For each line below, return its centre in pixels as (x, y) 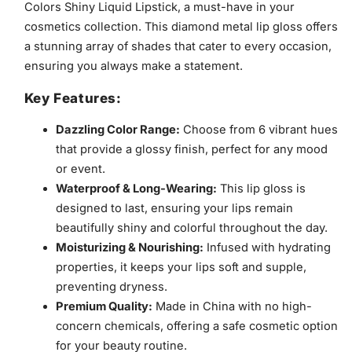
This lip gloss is (261, 188)
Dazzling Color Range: (117, 129)
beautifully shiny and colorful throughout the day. (191, 227)
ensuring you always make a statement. (133, 66)
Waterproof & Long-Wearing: (136, 188)
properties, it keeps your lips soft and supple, (181, 267)
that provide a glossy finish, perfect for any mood (191, 149)
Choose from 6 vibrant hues (258, 129)
